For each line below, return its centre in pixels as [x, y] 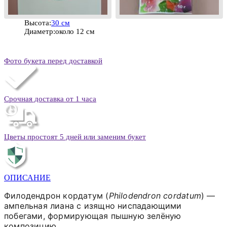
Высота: [38, 23]
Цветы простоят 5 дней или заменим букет [75, 137]
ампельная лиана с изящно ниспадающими [93, 205]
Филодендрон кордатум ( [56, 195]
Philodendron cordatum [155, 195]
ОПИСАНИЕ [27, 177]
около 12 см [75, 31]
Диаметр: [40, 31]
